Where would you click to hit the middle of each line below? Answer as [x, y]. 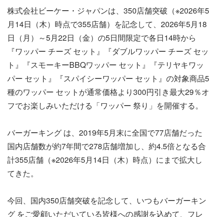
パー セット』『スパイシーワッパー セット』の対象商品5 [108, 78]
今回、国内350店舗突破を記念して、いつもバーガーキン [107, 200]
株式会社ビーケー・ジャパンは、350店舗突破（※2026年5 [108, 10]
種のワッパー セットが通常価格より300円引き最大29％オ [108, 92]
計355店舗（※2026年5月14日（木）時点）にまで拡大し [105, 160]
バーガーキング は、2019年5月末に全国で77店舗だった [105, 132]
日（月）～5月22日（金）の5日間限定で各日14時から [102, 38]
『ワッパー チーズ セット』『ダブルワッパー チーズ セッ [108, 51]
